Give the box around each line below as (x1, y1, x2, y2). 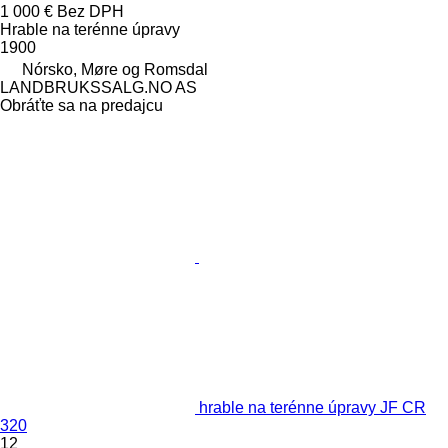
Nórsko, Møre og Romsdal (22, 60, 208, 78)
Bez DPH (57, 2, 124, 20)
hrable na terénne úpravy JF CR (199, 398, 426, 416)
